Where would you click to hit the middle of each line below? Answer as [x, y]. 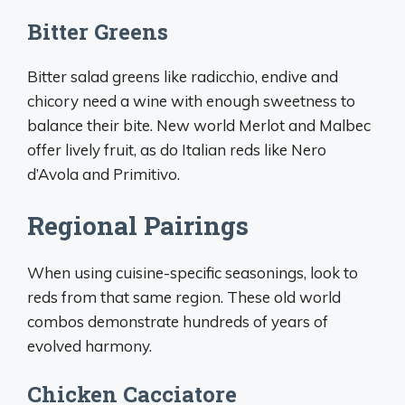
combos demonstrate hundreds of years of [178, 321]
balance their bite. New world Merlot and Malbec [199, 125]
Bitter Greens [98, 32]
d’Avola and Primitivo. [104, 174]
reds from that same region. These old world [184, 297]
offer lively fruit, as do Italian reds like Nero [177, 150]
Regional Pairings [138, 225]
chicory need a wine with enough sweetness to [191, 101]
